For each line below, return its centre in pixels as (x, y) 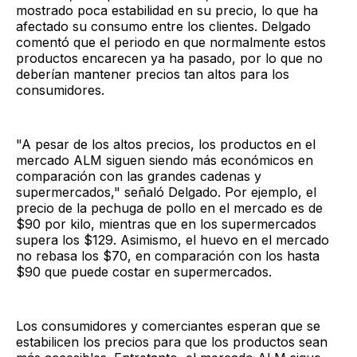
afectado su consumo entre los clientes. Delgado (163, 26)
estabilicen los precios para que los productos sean (172, 341)
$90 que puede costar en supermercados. (144, 271)
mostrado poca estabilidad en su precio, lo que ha (167, 10)
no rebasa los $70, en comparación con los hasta (168, 255)
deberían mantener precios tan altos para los (153, 74)
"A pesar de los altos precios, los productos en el (166, 144)
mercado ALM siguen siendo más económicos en (165, 160)
